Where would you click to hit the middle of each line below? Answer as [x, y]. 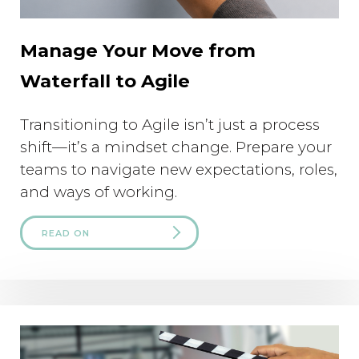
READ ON [66, 234]
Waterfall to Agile [105, 81]
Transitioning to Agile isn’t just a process [170, 125]
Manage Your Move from [138, 51]
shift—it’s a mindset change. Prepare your [176, 147]
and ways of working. [99, 192]
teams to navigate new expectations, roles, [179, 170]
